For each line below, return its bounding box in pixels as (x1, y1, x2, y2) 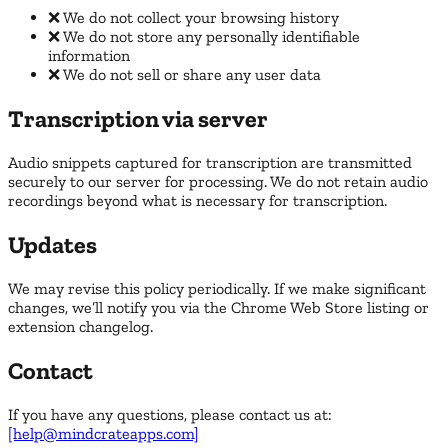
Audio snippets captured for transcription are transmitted (8, 152, 412, 172)
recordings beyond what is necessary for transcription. (8, 190, 387, 210)
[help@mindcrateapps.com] (8, 423, 199, 443)
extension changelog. (8, 316, 153, 336)
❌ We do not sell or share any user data (48, 65, 321, 85)
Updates (8, 229, 97, 259)
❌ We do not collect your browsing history (48, 8, 339, 28)
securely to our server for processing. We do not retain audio (8, 171, 428, 191)
